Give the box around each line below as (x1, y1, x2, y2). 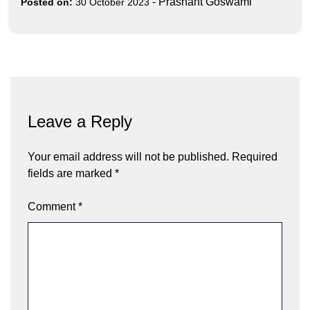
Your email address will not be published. (28, 150, 229, 163)
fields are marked (28, 167, 115, 179)
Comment (28, 200, 78, 212)
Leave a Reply (28, 111, 132, 131)
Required (232, 150, 277, 163)
